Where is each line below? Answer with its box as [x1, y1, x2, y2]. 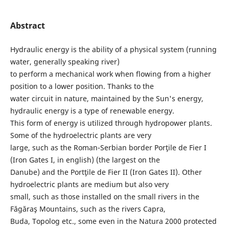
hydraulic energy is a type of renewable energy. [10, 105, 174, 116]
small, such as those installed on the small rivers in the [10, 191, 199, 201]
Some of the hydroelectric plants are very [10, 130, 151, 140]
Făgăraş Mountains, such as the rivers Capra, [10, 203, 166, 214]
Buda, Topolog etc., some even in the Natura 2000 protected [10, 216, 217, 226]
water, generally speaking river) [10, 56, 120, 66]
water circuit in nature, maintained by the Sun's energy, [10, 93, 203, 103]
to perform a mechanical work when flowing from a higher [10, 68, 211, 79]
